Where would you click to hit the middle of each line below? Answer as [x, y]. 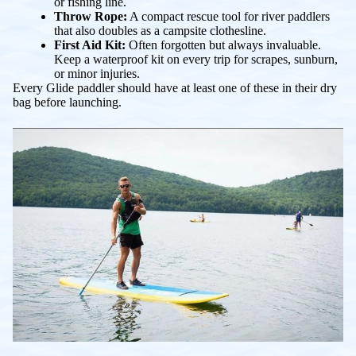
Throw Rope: [91, 16]
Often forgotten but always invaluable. [223, 44]
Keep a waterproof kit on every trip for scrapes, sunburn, [196, 59]
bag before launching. [67, 102]
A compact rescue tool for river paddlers [228, 16]
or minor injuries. [97, 73]
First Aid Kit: [90, 44]
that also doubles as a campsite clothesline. [160, 30]
